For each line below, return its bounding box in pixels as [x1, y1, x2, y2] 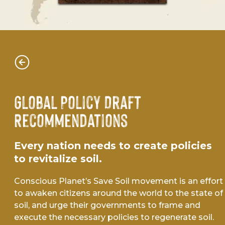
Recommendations [14, 109, 128, 131]
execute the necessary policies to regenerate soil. [14, 212, 214, 222]
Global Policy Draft [14, 91, 141, 113]
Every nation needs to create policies [14, 140, 212, 152]
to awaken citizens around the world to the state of [14, 188, 223, 198]
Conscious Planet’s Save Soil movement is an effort [14, 176, 223, 186]
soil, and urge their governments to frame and [14, 200, 200, 210]
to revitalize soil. [14, 153, 102, 165]
